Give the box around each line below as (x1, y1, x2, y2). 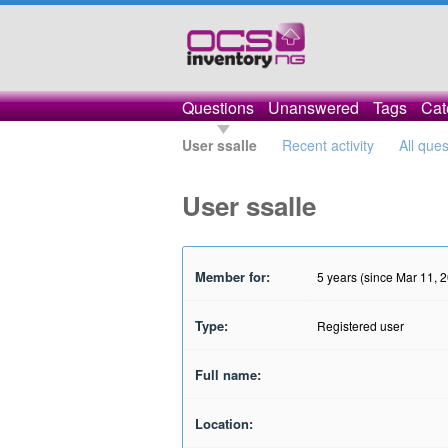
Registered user (317, 317, 404, 334)
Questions (182, 96, 254, 119)
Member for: (195, 267, 270, 286)
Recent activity (282, 135, 374, 155)
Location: (195, 414, 253, 433)
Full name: (195, 365, 261, 384)
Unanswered (268, 96, 359, 119)
